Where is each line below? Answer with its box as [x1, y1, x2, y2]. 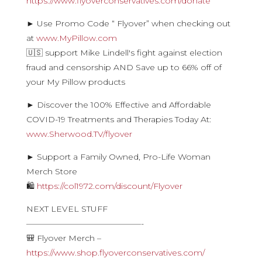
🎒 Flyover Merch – [26, 233, 101, 243]
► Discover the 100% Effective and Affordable [26, 99, 211, 110]
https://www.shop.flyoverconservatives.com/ [26, 247, 205, 258]
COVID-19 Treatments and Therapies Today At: [26, 114, 211, 125]
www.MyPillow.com [36, 33, 117, 43]
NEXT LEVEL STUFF [26, 204, 108, 214]
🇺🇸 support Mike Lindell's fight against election [26, 47, 222, 58]
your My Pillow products [26, 77, 125, 87]
